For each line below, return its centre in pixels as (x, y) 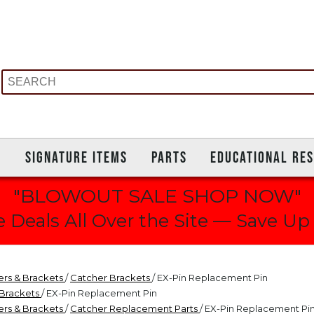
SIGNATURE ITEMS (76, 157)
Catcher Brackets (111, 277)
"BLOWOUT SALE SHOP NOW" (157, 196)
